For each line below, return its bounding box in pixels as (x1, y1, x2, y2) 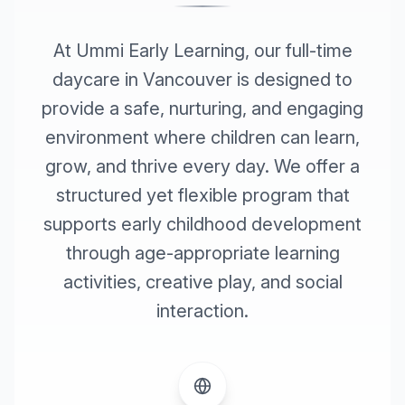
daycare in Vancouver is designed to (52, 69, 353, 90)
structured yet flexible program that (55, 184, 350, 206)
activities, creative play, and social (62, 271, 343, 293)
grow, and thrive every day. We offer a (45, 155, 360, 177)
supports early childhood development (43, 213, 362, 235)
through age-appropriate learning (65, 242, 340, 264)
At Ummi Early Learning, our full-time (52, 40, 353, 61)
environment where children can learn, (45, 127, 360, 148)
